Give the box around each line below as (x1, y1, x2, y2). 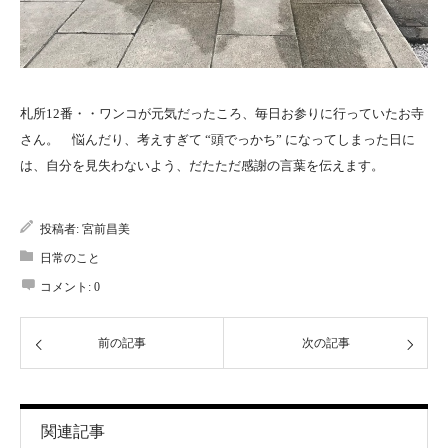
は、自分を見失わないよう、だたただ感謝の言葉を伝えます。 (20, 158, 384, 174)
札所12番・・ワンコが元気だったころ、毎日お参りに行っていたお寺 (20, 106, 424, 122)
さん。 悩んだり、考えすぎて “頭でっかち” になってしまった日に (20, 132, 415, 148)
